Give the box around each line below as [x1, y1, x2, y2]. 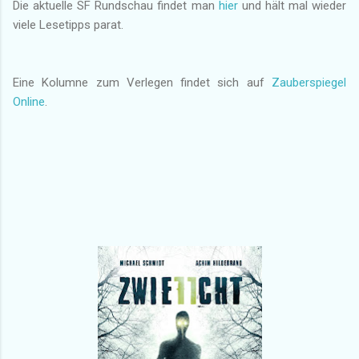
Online [13, 94, 45, 109]
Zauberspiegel [272, 75, 346, 90]
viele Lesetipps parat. [13, 17, 123, 32]
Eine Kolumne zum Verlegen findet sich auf [13, 75, 272, 90]
